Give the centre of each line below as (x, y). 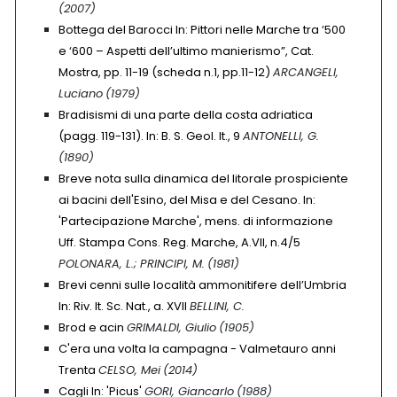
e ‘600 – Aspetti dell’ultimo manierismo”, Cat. (186, 51)
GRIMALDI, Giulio (171, 327)
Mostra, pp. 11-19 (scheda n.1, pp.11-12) (164, 72)
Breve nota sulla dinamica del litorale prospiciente (203, 179)
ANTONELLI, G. (281, 136)
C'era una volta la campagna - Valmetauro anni (197, 349)
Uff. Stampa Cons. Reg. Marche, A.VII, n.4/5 (179, 242)
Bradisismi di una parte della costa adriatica (186, 115)
